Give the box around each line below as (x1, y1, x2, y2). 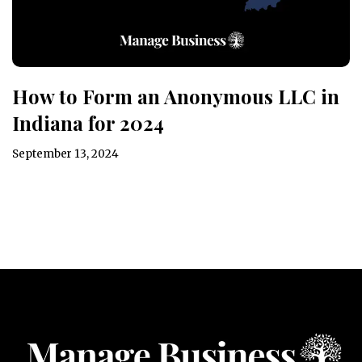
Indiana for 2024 (12, 109, 164, 136)
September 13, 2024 (12, 146, 119, 161)
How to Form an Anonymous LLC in (12, 82, 339, 109)
